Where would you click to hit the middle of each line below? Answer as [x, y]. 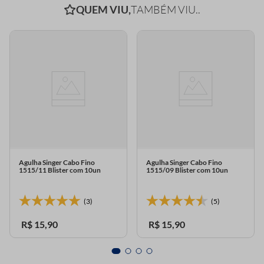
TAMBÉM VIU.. [165, 10]
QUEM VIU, [103, 10]
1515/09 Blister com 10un [187, 170]
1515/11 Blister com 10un [60, 170]
